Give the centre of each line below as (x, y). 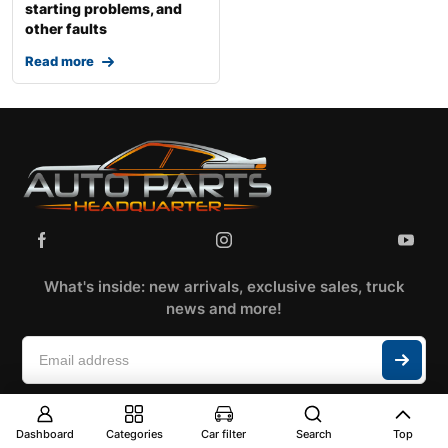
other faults (66, 28)
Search (313, 434)
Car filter (224, 434)
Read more (59, 60)
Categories (134, 434)
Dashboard (44, 434)
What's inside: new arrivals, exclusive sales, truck (224, 286)
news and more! (224, 308)
